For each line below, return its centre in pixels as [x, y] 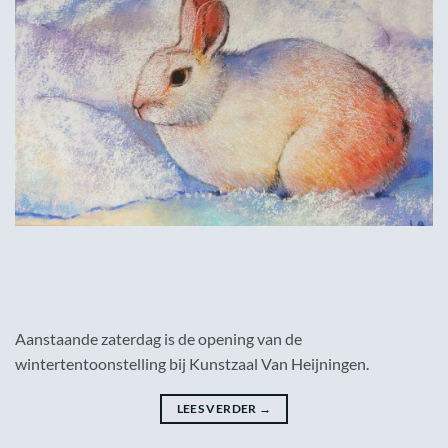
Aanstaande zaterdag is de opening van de [158, 339]
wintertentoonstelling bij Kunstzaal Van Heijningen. [192, 364]
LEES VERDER [217, 409]
